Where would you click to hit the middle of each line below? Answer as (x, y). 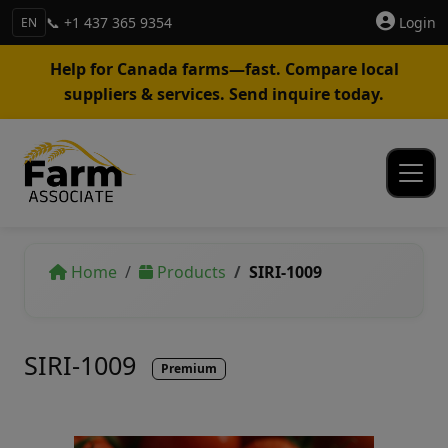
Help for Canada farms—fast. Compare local (224, 69)
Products (191, 272)
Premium (188, 368)
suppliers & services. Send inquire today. (224, 94)
